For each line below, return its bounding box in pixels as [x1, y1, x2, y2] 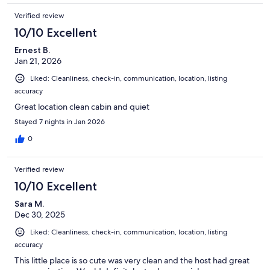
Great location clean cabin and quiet [14, 101, 149, 112]
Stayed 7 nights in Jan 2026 [14, 116, 105, 127]
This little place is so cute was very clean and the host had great [14, 254, 250, 266]
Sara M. [14, 198, 44, 209]
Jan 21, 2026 [14, 55, 61, 66]
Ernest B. [14, 44, 50, 55]
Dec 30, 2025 [14, 209, 65, 220]
